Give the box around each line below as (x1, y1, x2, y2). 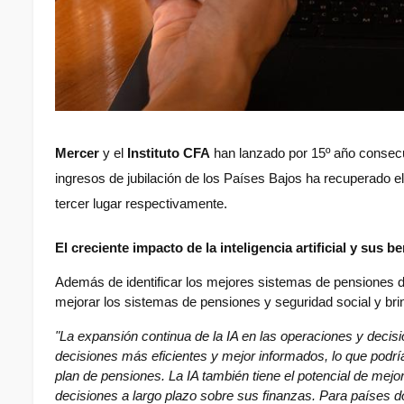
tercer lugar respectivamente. (55, 197, 227, 212)
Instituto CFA (127, 146, 210, 161)
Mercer (55, 146, 99, 161)
